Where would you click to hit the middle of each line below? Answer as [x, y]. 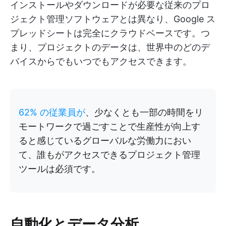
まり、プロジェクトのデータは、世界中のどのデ [110, 47]
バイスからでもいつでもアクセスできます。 [101, 61]
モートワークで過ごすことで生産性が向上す [109, 126]
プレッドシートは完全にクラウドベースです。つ [110, 33]
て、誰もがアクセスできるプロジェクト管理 [109, 155]
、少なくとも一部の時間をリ [144, 112]
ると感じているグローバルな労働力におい [105, 140]
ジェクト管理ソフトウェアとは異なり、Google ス [113, 19]
